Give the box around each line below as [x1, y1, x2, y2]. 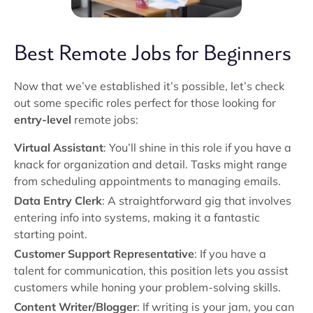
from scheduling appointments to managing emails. [14, 174, 281, 188]
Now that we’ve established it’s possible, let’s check [14, 79, 284, 93]
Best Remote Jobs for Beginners [14, 39, 291, 67]
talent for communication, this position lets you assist [14, 263, 289, 277]
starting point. [14, 227, 87, 241]
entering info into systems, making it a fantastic [14, 210, 260, 224]
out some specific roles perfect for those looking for [14, 96, 276, 110]
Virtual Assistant [14, 140, 103, 154]
